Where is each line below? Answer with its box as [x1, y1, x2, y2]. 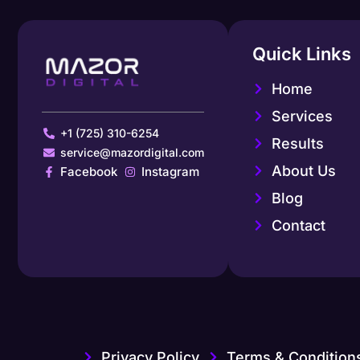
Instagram [141, 163, 200, 179]
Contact [272, 216, 326, 234]
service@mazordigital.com [59, 145, 204, 159]
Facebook [59, 163, 117, 179]
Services [272, 107, 333, 125]
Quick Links [252, 43, 352, 64]
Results [272, 134, 325, 152]
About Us [272, 162, 337, 179]
